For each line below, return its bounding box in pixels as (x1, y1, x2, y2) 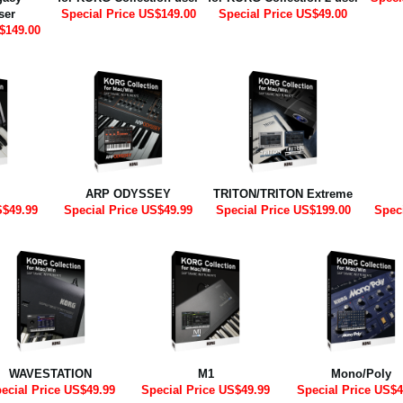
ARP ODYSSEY (85, 187, 171, 201)
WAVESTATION (9, 366, 93, 381)
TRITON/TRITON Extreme (213, 187, 354, 201)
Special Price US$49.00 (219, 7, 348, 22)
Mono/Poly (330, 366, 391, 381)
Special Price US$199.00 (215, 203, 351, 218)
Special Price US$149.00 (60, 7, 196, 22)
